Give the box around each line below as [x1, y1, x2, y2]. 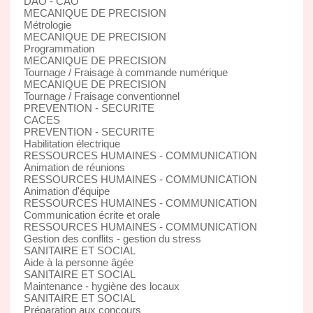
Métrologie [23, 18, 71, 31]
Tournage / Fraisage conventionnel [23, 89, 180, 102]
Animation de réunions [23, 161, 125, 173]
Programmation [23, 42, 94, 54]
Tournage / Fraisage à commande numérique [23, 66, 228, 78]
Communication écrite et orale [23, 208, 160, 221]
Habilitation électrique [23, 137, 120, 150]
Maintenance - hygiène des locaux [23, 279, 180, 292]
